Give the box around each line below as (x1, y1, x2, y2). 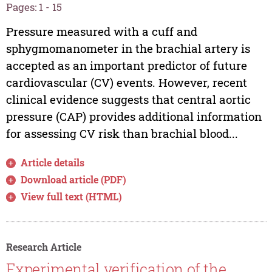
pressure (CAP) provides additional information (5, 108, 262, 124)
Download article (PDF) (21, 172, 127, 186)
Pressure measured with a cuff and (5, 23, 197, 39)
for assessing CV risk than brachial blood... (5, 125, 238, 141)
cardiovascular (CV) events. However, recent (5, 74, 247, 90)
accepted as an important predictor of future (5, 57, 247, 73)
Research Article (5, 240, 81, 253)
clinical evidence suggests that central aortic (5, 91, 251, 107)
